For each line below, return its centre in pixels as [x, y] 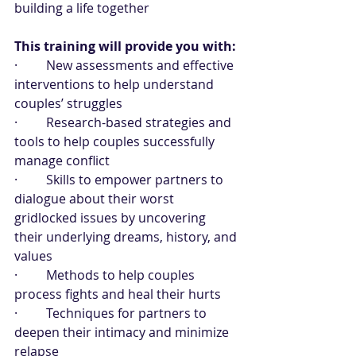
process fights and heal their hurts [118, 294]
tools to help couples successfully [116, 141]
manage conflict [62, 161]
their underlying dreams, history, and [127, 237]
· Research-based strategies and [124, 122]
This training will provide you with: [125, 46]
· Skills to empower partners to [120, 180]
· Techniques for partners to [112, 313]
